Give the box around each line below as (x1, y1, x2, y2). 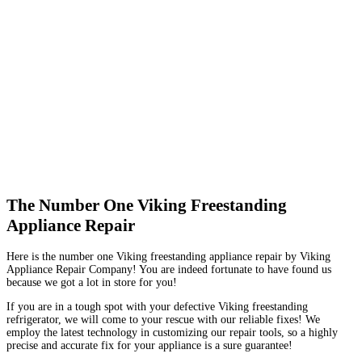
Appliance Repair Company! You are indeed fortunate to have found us (6, 263, 331, 276)
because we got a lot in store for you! (6, 276, 177, 288)
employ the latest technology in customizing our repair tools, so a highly (6, 326, 338, 339)
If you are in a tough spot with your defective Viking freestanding (6, 300, 308, 313)
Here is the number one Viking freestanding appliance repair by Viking (6, 250, 330, 263)
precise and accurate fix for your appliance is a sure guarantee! (6, 339, 293, 351)
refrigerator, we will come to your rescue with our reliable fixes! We (6, 313, 320, 326)
